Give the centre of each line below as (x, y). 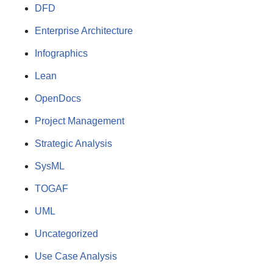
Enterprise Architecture (84, 30)
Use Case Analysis (76, 256)
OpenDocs (58, 98)
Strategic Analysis (73, 143)
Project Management (80, 121)
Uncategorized (66, 233)
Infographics (61, 53)
